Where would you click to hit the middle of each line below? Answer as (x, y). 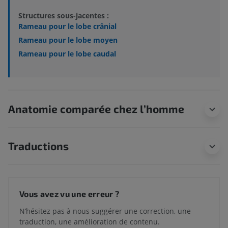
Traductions (38, 146)
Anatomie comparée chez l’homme (96, 109)
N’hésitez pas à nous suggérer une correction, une (105, 211)
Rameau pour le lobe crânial (67, 26)
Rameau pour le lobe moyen (68, 40)
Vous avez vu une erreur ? (69, 194)
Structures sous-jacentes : (64, 15)
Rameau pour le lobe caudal (67, 54)
